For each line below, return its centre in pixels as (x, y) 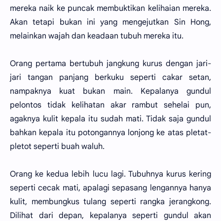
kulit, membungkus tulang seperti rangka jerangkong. (110, 202)
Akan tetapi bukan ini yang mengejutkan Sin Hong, (110, 22)
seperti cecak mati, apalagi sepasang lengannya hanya (110, 188)
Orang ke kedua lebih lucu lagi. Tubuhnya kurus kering (110, 174)
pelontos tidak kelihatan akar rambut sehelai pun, (110, 105)
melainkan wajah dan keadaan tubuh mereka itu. (97, 36)
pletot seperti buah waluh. (57, 147)
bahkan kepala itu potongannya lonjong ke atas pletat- (110, 133)
